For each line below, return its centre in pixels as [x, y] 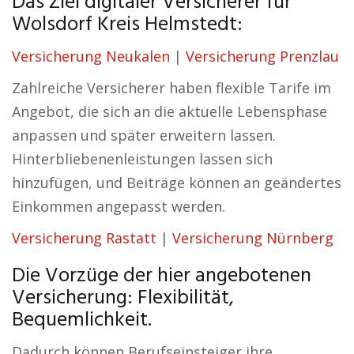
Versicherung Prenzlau [262, 56]
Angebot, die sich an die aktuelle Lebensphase [169, 111]
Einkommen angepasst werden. [119, 206]
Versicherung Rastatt [84, 238]
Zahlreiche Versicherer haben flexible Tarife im [171, 88]
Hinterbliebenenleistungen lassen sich [142, 159]
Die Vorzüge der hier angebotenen [162, 276]
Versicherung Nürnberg [253, 238]
